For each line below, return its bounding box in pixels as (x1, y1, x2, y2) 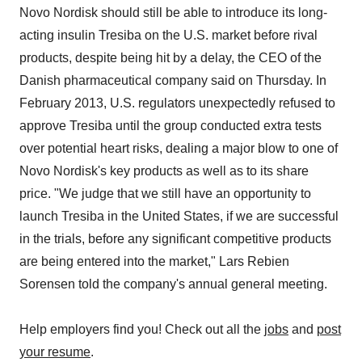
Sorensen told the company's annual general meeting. (19, 277, 327, 291)
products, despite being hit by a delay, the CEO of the (19, 51, 322, 65)
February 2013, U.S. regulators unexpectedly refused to (19, 96, 335, 110)
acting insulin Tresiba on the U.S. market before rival (19, 28, 318, 42)
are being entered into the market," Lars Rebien (19, 255, 289, 268)
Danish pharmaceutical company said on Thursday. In (19, 74, 326, 87)
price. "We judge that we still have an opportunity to (19, 187, 311, 200)
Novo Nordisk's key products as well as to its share (19, 164, 309, 178)
